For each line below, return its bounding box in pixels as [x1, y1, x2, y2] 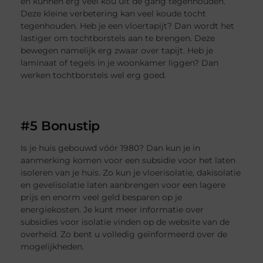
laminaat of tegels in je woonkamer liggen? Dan [21, 58, 219, 69]
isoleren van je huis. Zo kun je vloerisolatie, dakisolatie [21, 167, 241, 178]
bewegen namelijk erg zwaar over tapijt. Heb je [21, 45, 214, 56]
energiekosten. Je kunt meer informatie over [21, 204, 204, 215]
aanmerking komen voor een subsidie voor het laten [21, 154, 236, 166]
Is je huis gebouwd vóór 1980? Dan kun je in [21, 142, 201, 153]
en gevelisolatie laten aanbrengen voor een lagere [21, 179, 226, 190]
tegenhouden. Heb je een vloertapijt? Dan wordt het [21, 21, 235, 32]
